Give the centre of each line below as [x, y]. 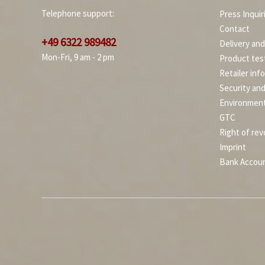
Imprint [233, 147]
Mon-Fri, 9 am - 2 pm [78, 57]
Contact [235, 29]
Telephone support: [78, 14]
